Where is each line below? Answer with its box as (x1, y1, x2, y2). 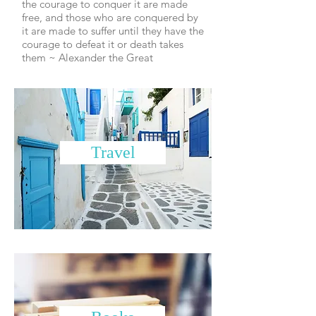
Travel (90, 143, 135, 162)
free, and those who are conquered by (22, 11, 198, 24)
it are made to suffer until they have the (22, 24, 204, 37)
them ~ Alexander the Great (22, 51, 153, 64)
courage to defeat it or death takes (22, 37, 183, 51)
